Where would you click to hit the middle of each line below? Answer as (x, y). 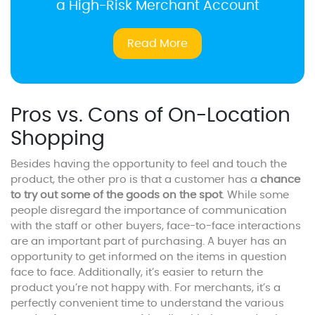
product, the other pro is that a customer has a (135, 180)
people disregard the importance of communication (149, 211)
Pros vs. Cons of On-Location (150, 116)
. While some (256, 195)
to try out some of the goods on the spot (116, 195)
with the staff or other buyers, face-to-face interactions (156, 226)
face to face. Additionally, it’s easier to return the (137, 273)
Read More (157, 44)
